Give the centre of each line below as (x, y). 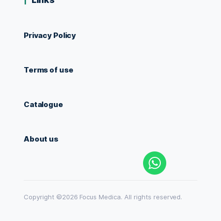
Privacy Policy (50, 35)
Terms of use (49, 70)
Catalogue (43, 104)
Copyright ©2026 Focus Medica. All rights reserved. (103, 197)
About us (41, 139)
